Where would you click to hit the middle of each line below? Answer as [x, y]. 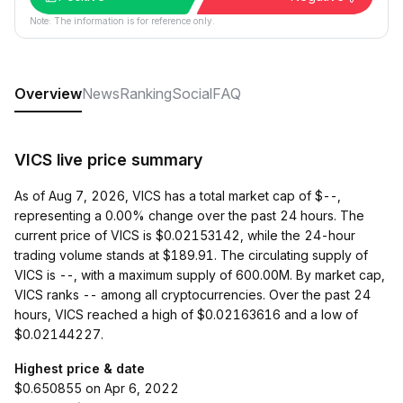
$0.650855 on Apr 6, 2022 [97, 388]
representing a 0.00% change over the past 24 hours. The [189, 215]
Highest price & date [80, 368]
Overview [48, 94]
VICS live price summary [108, 160]
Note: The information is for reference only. [122, 21]
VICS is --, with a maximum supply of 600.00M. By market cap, [200, 275]
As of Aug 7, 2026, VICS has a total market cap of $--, [178, 196]
